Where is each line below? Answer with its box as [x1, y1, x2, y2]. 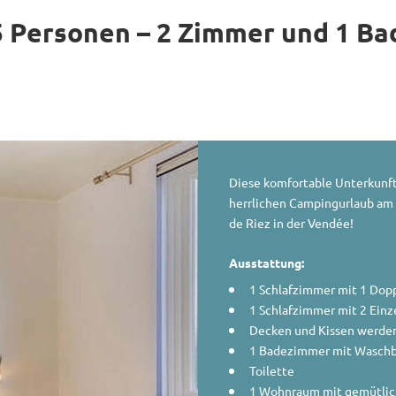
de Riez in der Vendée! [229, 215, 354, 232]
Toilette [249, 362, 294, 379]
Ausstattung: [229, 255, 304, 271]
